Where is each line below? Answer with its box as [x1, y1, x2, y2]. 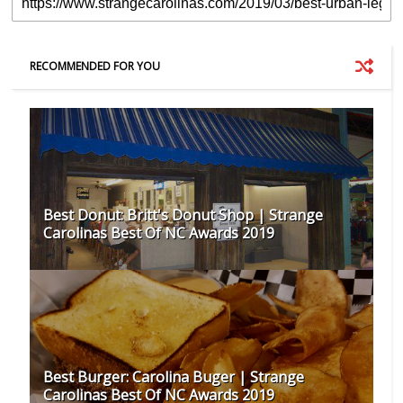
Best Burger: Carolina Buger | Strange [43, 366, 305, 387]
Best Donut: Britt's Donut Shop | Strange [43, 204, 324, 225]
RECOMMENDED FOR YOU [30, 58, 161, 74]
